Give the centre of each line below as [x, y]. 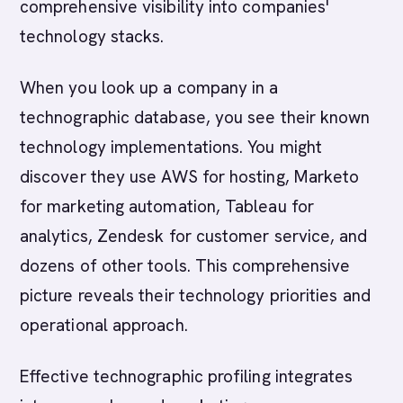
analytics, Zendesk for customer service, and [194, 236]
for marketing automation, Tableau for [167, 206]
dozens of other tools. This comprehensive [185, 266]
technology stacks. [92, 36]
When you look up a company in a [149, 88]
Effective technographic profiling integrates [187, 376]
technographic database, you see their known [195, 117]
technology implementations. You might [171, 147]
